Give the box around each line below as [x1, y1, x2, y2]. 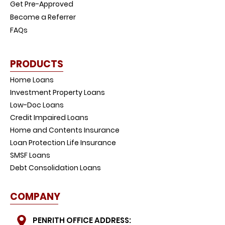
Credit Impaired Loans [10, 113, 88, 123]
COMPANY [10, 190, 60, 204]
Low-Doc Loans [10, 100, 64, 110]
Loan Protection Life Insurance [10, 138, 116, 148]
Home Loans [10, 75, 54, 85]
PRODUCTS [10, 57, 63, 71]
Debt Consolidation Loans [10, 163, 101, 173]
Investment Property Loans [10, 87, 105, 98]
